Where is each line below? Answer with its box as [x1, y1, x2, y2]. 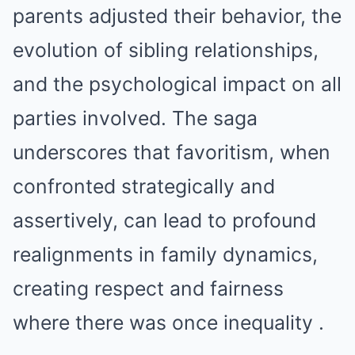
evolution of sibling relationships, [13, 38, 319, 62]
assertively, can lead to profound [13, 208, 316, 232]
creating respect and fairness [13, 277, 284, 300]
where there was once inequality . [13, 311, 324, 334]
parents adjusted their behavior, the [13, 4, 342, 28]
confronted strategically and [13, 174, 275, 198]
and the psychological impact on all [13, 72, 342, 96]
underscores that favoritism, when [13, 140, 330, 164]
